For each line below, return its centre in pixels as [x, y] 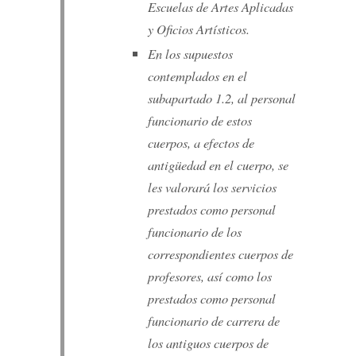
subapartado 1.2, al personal [221, 98]
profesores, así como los [209, 276]
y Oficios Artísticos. [198, 28]
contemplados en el [197, 76]
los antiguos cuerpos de [208, 343]
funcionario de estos [199, 120]
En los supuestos [190, 54]
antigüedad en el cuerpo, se [218, 165]
